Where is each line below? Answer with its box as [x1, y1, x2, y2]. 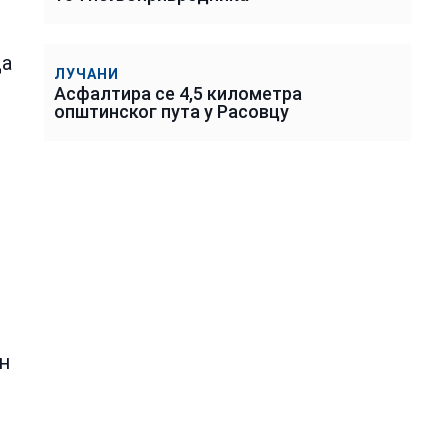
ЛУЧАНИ [54, 65, 119, 82]
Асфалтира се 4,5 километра [54, 82, 302, 104]
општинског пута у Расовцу [54, 100, 289, 122]
